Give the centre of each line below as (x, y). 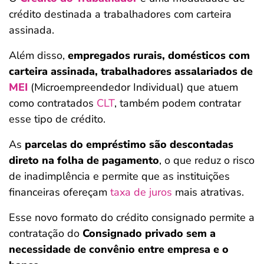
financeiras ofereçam (60, 192)
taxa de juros (141, 192)
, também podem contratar (178, 103)
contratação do (46, 233)
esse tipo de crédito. (57, 119)
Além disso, (38, 55)
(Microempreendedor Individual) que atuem (133, 87)
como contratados (53, 103)
